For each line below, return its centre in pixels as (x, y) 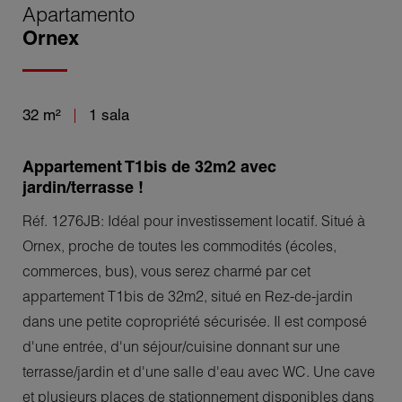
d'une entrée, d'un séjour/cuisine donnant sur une (181, 346)
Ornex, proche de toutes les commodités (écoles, (179, 245)
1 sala (107, 114)
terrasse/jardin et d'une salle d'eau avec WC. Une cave (199, 371)
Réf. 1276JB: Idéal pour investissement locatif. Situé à (194, 220)
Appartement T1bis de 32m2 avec (149, 167)
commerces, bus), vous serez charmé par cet (166, 271)
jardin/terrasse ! (83, 188)
